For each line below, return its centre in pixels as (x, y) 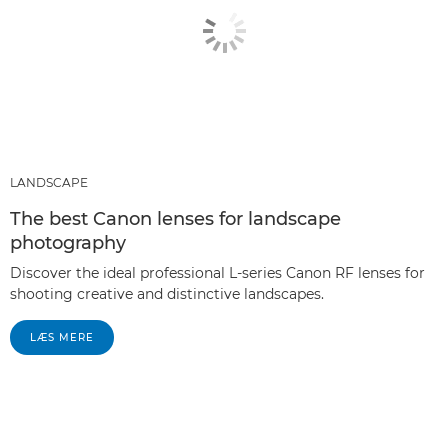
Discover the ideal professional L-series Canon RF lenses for (217, 272)
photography (68, 242)
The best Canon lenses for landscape (175, 218)
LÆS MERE (62, 337)
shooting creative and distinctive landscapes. (167, 293)
